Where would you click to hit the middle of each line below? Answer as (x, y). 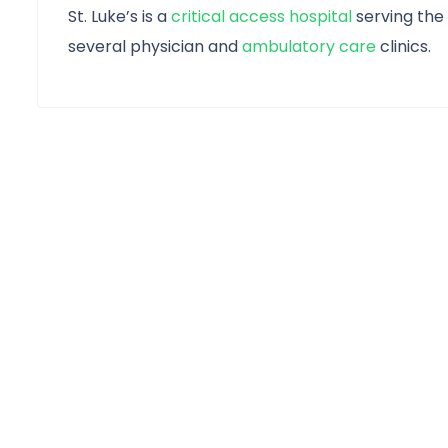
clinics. (403, 46)
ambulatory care (309, 46)
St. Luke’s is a (119, 16)
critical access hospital (261, 16)
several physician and (155, 46)
